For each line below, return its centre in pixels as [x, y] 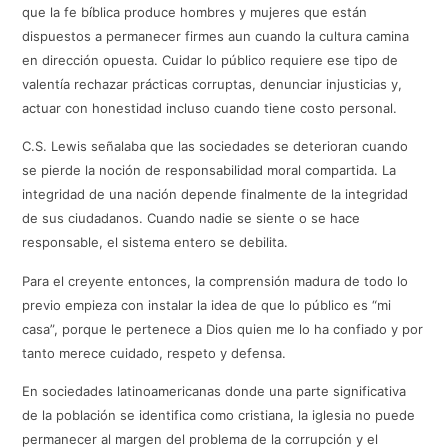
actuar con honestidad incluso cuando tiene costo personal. [210, 108]
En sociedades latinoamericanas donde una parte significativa [214, 391]
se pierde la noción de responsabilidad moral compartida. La [209, 170]
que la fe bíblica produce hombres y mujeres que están [195, 12]
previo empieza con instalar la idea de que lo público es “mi [207, 304]
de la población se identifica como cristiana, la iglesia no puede [219, 415]
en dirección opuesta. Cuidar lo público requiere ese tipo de [210, 60]
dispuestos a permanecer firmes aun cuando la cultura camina [216, 36]
